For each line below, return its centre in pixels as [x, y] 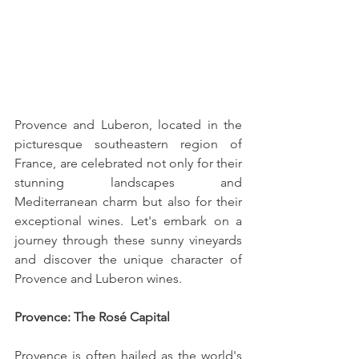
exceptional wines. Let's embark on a [128, 221]
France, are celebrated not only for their [128, 163]
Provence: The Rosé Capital [92, 317]
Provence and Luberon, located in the [128, 125]
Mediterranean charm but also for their [128, 202]
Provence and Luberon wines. [98, 279]
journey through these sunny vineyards [128, 240]
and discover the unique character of [128, 260]
